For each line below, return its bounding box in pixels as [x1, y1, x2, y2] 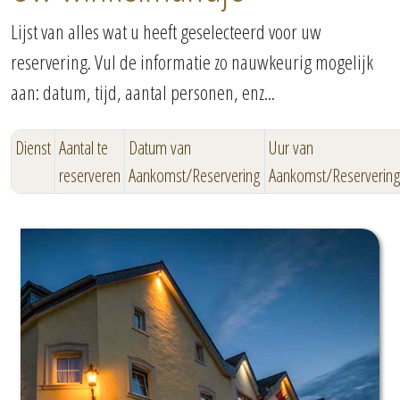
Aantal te [59, 135, 108, 160]
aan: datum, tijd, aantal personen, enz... [11, 79, 275, 106]
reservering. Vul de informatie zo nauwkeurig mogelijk [11, 48, 373, 76]
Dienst [15, 135, 51, 160]
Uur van [269, 135, 313, 160]
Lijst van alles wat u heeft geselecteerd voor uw [11, 18, 321, 46]
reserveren [59, 162, 121, 187]
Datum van [129, 135, 191, 160]
